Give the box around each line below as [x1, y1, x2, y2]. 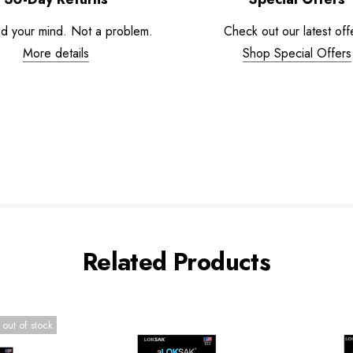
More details [23, 43, 89, 62]
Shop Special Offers [243, 43, 351, 62]
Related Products [82, 243, 271, 280]
